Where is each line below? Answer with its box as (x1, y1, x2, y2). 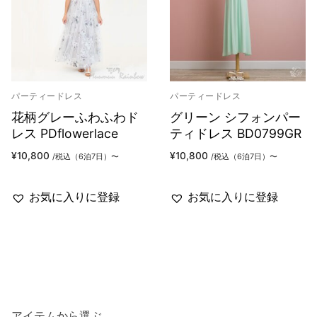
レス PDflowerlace (11, 126, 118, 142)
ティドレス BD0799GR (170, 126, 301, 142)
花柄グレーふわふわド (11, 110, 139, 125)
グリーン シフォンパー (170, 110, 301, 125)
